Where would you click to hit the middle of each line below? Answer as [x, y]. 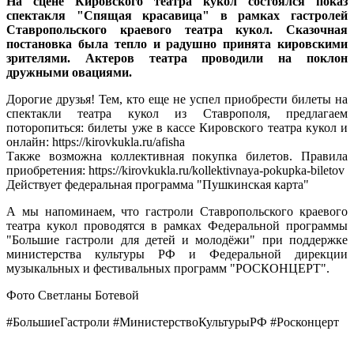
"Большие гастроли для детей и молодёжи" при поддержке [177, 240]
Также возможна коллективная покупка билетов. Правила [177, 156]
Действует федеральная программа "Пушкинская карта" [158, 185]
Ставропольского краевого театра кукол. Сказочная [177, 30]
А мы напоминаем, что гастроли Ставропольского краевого [177, 212]
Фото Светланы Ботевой [73, 296]
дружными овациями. [69, 73]
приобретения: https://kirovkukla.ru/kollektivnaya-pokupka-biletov [175, 171]
